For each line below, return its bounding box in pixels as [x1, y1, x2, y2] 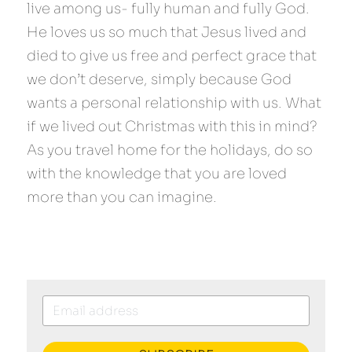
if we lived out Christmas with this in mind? [27, 118, 317, 135]
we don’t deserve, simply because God [27, 71, 291, 88]
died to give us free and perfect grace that [27, 47, 317, 64]
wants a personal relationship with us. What [27, 94, 321, 112]
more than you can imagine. [27, 189, 217, 206]
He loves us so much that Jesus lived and [27, 24, 306, 41]
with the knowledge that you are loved [27, 165, 287, 182]
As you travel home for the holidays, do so [27, 141, 313, 159]
